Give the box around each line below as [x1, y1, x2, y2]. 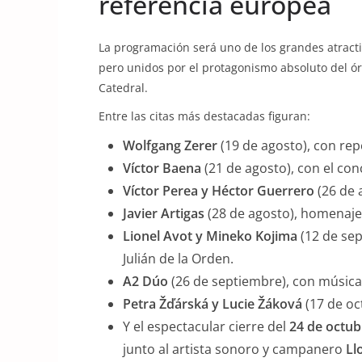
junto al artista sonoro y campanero [123, 340, 346, 358]
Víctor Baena [123, 159, 201, 177]
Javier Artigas [123, 204, 204, 222]
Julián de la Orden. [123, 250, 234, 267]
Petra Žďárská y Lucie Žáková [123, 295, 302, 313]
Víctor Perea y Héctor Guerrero [123, 182, 314, 200]
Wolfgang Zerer [123, 137, 217, 154]
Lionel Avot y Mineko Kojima [123, 227, 297, 245]
